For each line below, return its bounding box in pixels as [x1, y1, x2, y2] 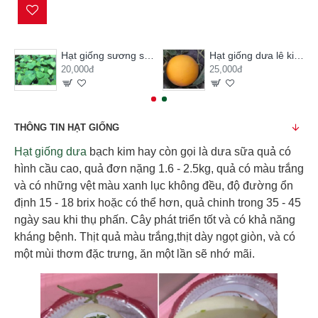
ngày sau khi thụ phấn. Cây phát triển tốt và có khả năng [14, 214, 295, 226]
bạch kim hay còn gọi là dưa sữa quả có [87, 146, 291, 158]
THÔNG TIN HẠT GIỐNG [14, 122, 119, 133]
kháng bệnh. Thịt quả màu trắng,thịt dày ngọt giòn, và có [14, 231, 295, 243]
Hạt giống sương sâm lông [143, 49, 154, 61]
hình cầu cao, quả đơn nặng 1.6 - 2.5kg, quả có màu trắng [14, 163, 304, 175]
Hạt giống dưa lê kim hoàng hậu [293, 49, 304, 61]
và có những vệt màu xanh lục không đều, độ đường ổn [14, 180, 293, 192]
